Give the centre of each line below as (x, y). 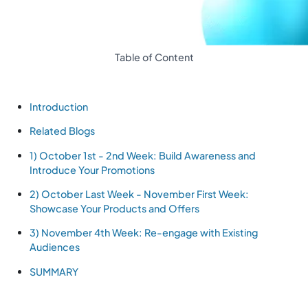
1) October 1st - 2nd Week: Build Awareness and (143, 155)
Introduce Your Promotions (92, 169)
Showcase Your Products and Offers (115, 209)
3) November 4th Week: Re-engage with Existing (144, 233)
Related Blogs (63, 131)
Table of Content (154, 57)
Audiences (55, 247)
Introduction (59, 106)
